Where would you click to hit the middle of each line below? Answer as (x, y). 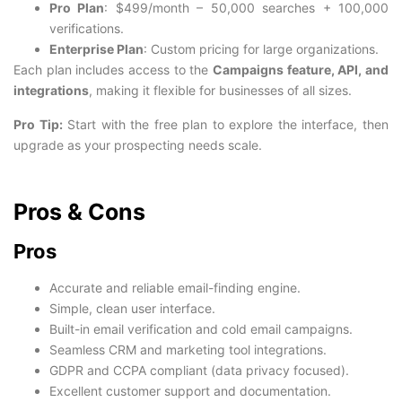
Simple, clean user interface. (132, 309)
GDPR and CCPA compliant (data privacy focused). (199, 371)
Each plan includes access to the (113, 70)
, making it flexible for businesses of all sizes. (220, 91)
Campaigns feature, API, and (301, 70)
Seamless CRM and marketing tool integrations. (188, 350)
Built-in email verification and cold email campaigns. (201, 329)
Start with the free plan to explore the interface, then (226, 124)
